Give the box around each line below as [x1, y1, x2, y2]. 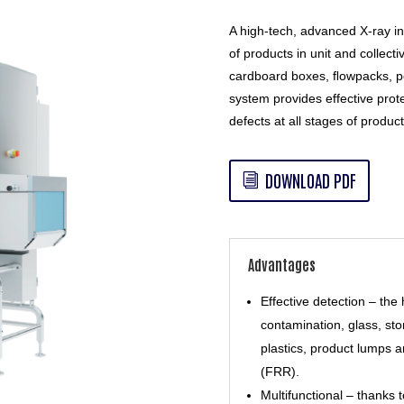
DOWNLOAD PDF [264, 169, 356, 192]
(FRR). [260, 363, 299, 379]
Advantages [247, 254, 316, 273]
